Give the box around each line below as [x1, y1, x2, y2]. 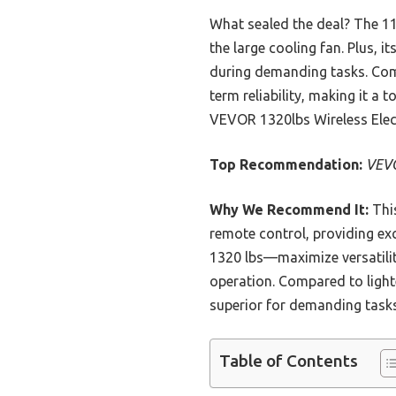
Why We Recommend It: [209, 202, 369, 218]
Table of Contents [219, 351, 358, 371]
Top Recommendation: [209, 156, 362, 173]
